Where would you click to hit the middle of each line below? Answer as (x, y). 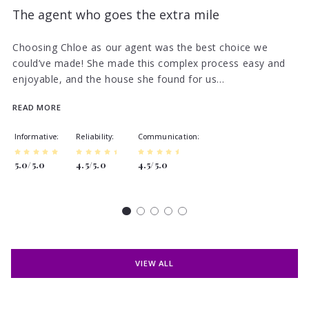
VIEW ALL (154, 263)
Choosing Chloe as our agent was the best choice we (140, 48)
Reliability (94, 136)
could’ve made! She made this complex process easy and (149, 63)
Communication (168, 136)
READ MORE (37, 107)
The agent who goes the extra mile (116, 15)
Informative (35, 136)
